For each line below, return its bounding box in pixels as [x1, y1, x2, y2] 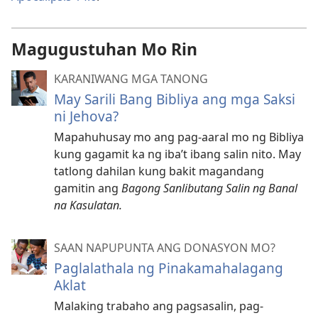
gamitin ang [54, 180, 121, 196]
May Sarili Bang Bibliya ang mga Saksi [54, 89, 295, 109]
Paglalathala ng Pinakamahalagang [54, 258, 283, 278]
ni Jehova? [54, 106, 119, 126]
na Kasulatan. [54, 197, 122, 213]
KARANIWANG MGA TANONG [54, 71, 208, 87]
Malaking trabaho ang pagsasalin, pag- [54, 298, 263, 314]
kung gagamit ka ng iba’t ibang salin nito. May [54, 146, 301, 162]
